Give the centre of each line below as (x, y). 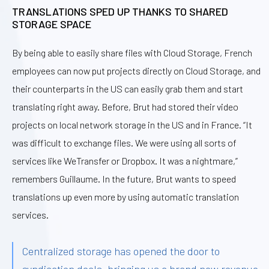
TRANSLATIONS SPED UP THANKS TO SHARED (120, 11)
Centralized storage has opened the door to (121, 251)
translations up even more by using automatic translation (125, 197)
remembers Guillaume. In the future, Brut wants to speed (124, 179)
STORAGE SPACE (52, 24)
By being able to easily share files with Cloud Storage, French (132, 53)
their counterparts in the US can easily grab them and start (128, 89)
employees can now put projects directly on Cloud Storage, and (136, 71)
